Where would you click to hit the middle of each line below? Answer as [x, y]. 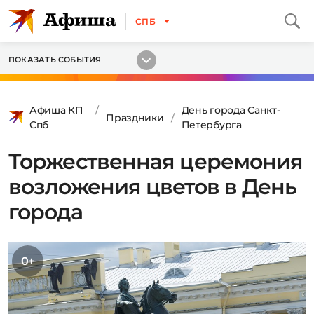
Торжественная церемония [156, 162]
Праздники [135, 117]
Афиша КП [56, 110]
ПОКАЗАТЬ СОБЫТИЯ [55, 60]
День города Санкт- [231, 110]
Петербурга [211, 125]
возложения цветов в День [153, 187]
